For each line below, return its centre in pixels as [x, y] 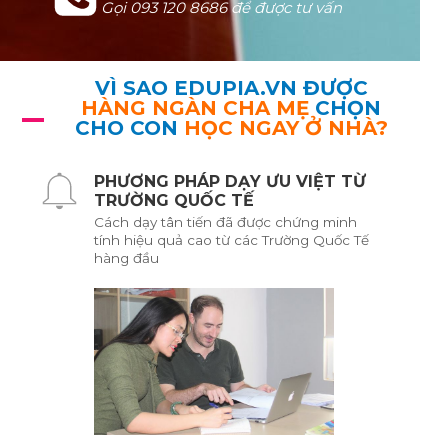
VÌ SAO [134, 87]
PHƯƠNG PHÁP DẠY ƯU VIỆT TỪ [229, 182]
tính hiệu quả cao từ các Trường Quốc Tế [231, 240]
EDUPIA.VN [235, 87]
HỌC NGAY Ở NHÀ [279, 127]
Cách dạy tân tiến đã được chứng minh [225, 222]
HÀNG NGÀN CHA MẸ [195, 107]
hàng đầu [126, 258]
